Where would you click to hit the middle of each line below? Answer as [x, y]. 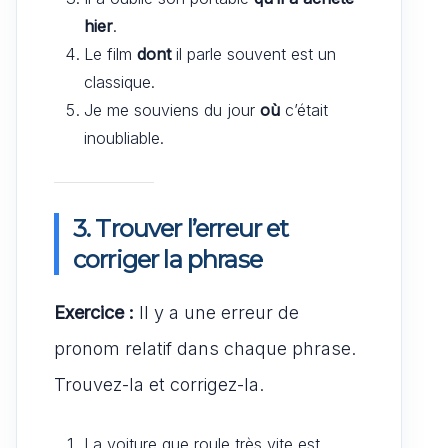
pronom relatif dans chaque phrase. [205, 348]
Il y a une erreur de [216, 312]
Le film [110, 53]
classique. [119, 81]
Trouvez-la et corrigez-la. [159, 384]
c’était [304, 109]
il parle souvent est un [253, 53]
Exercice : [94, 312]
